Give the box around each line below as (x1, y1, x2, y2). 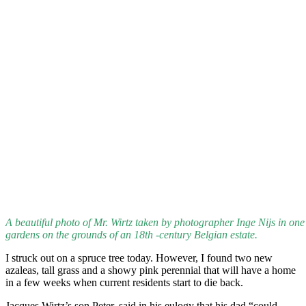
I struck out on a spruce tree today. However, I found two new (5, 252, 273, 264)
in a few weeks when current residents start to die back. (5, 277, 243, 288)
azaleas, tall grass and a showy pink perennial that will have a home (5, 264, 296, 276)
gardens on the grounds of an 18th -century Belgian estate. (5, 229, 258, 240)
